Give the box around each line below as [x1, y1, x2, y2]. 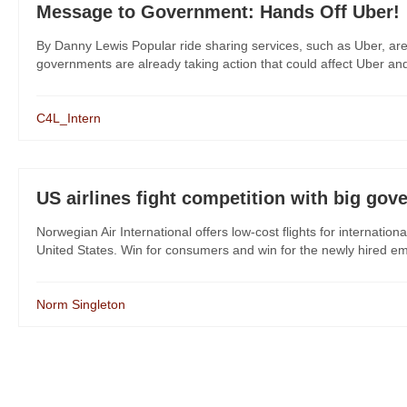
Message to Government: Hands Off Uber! [36, 2, 400, 23]
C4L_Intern [36, 111, 101, 126]
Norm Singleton [36, 297, 125, 313]
